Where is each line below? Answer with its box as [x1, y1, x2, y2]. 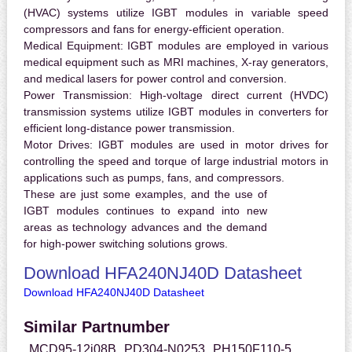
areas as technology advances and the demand [23, 221, 268, 234]
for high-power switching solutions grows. [23, 237, 228, 251]
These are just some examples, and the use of [23, 188, 268, 201]
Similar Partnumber [23, 318, 170, 336]
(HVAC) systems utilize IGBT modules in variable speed [23, 6, 329, 20]
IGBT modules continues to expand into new [23, 204, 268, 218]
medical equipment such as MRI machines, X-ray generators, [23, 56, 329, 69]
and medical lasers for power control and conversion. [23, 72, 287, 86]
